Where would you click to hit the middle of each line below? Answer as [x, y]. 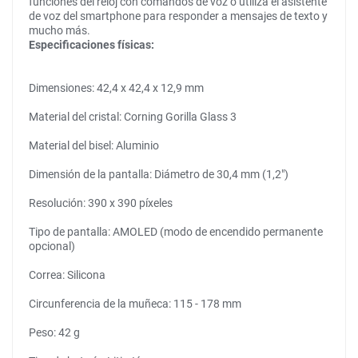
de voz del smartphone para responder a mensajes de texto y [178, 16]
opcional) [52, 246]
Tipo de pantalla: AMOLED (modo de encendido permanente [176, 232]
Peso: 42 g [54, 332]
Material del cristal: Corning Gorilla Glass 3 [133, 117]
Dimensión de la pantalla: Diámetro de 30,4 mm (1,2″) [159, 174]
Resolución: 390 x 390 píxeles [101, 203]
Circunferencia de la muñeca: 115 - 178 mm [135, 304]
